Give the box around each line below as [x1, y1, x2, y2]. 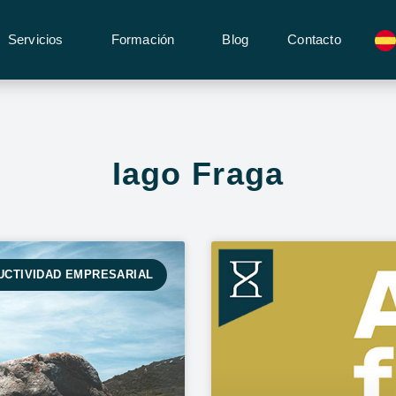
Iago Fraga [111, 156, 285, 192]
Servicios [7, 32, 64, 47]
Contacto [287, 32, 341, 47]
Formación [110, 32, 175, 47]
